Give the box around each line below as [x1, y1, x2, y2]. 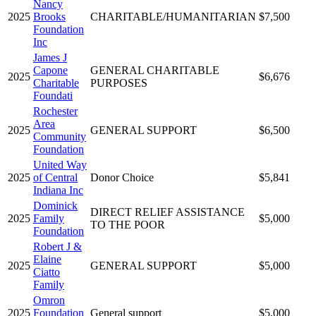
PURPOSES [90, 76, 147, 89]
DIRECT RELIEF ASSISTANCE [90, 205, 245, 218]
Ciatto [33, 265, 60, 278]
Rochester [33, 104, 78, 117]
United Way [33, 158, 87, 171]
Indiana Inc [33, 183, 83, 196]
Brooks [33, 10, 66, 23]
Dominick [33, 199, 78, 212]
